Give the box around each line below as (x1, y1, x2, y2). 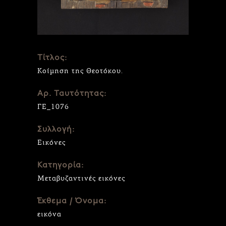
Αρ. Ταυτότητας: (37, 89, 106, 98)
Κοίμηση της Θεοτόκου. (37, 66, 123, 75)
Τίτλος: (37, 53, 67, 62)
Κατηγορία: (37, 161, 84, 169)
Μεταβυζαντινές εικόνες (37, 174, 125, 183)
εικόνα (37, 209, 62, 218)
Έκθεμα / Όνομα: (37, 197, 106, 205)
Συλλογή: (37, 125, 75, 134)
